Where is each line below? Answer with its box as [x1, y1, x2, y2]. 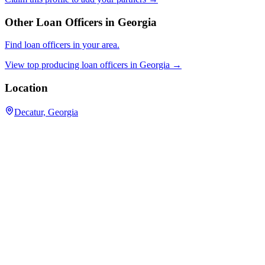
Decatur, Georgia [14, 106, 78, 117]
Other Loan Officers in [5, 15, 118, 28]
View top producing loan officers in [5, 60, 137, 70]
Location [5, 82, 48, 95]
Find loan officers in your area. [5, 40, 119, 50]
